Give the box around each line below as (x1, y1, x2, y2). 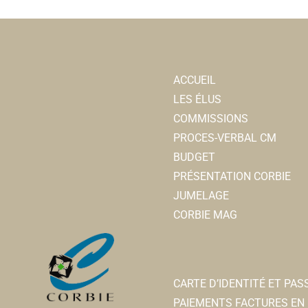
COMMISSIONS (173, 111, 249, 125)
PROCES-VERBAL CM (173, 131, 277, 144)
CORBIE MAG (173, 208, 238, 221)
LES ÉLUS (173, 92, 222, 106)
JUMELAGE (173, 188, 230, 202)
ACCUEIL (173, 73, 217, 87)
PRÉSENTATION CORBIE (173, 169, 291, 183)
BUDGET (173, 150, 216, 164)
